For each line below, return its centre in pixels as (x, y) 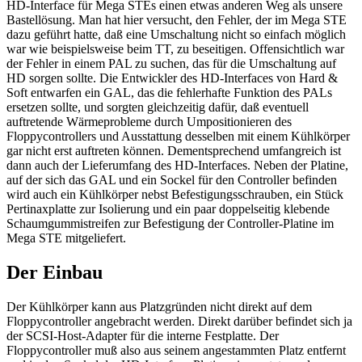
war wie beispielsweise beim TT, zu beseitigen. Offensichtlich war (175, 49)
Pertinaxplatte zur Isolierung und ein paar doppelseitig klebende (168, 209)
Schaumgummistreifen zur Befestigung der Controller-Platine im (170, 224)
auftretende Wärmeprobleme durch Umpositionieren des (149, 122)
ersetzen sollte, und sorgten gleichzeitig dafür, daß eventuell (158, 107)
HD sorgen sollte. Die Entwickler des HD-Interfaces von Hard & (172, 78)
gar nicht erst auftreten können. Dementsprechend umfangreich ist (174, 151)
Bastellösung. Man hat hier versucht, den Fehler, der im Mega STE (177, 20)
